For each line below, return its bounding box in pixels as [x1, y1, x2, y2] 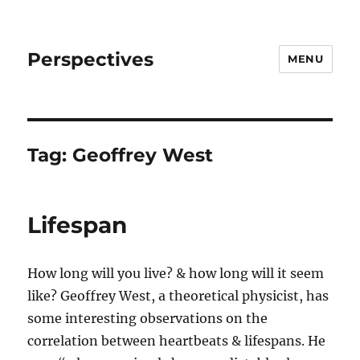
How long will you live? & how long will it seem [27, 265, 325, 281]
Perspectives [27, 47, 154, 71]
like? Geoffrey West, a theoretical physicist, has [27, 288, 329, 304]
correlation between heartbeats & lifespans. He [27, 333, 326, 349]
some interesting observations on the [27, 310, 268, 326]
